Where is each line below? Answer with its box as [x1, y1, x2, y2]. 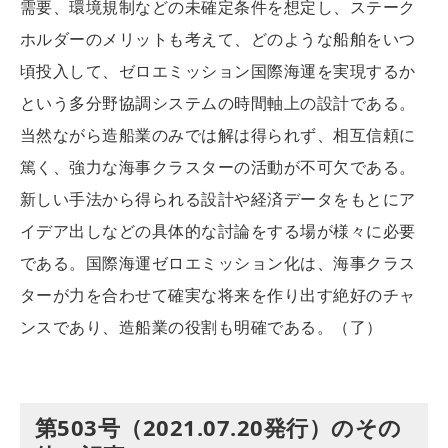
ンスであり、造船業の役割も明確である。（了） [20, 316, 383, 339]
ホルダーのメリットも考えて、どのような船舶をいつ [20, 28, 416, 51]
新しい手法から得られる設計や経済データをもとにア [20, 188, 416, 211]
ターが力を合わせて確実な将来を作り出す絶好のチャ [20, 284, 416, 307]
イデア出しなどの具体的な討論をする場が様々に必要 [20, 220, 416, 243]
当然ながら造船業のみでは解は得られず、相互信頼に [20, 124, 416, 147]
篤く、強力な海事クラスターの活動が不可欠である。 [20, 156, 416, 179]
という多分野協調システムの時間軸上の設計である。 [20, 92, 416, 115]
